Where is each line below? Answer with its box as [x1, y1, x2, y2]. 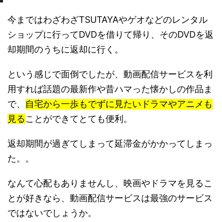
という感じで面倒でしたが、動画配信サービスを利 [7, 69, 213, 80]
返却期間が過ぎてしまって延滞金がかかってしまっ [7, 138, 213, 149]
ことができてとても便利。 [25, 113, 132, 124]
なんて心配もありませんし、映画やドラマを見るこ [7, 178, 213, 189]
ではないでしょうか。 [7, 208, 97, 219]
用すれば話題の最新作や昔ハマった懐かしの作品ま [7, 84, 213, 95]
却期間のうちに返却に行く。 [7, 44, 123, 55]
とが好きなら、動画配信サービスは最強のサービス [7, 193, 213, 204]
